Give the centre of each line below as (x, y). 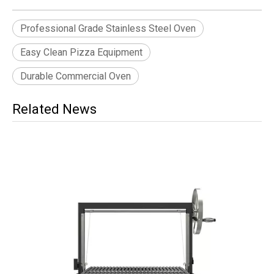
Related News (54, 109)
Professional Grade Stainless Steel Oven (108, 28)
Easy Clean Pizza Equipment (81, 52)
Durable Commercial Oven (76, 76)
